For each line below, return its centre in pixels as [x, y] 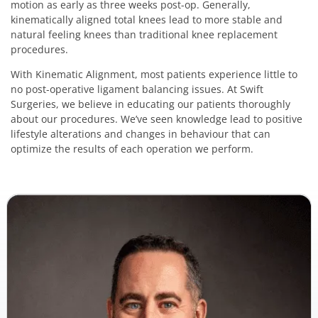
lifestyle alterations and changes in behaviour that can [141, 134]
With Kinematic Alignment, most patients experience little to [154, 75]
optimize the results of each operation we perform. [132, 149]
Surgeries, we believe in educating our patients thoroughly [150, 104]
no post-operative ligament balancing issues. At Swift [137, 89]
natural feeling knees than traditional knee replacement [144, 34]
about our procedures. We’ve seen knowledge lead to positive [157, 119]
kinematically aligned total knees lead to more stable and [147, 19]
